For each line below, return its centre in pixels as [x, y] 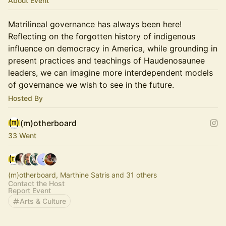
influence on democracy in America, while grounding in [113, 48]
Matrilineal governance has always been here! [95, 24]
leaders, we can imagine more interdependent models [110, 73]
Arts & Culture [43, 201]
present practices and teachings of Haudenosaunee [106, 61]
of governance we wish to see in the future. [91, 85]
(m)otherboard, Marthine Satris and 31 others [82, 175]
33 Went [22, 135]
